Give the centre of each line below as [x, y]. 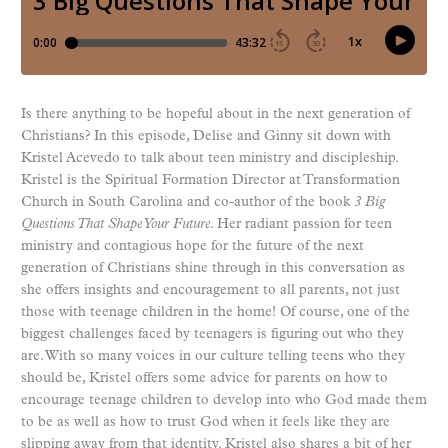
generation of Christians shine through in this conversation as [213, 269]
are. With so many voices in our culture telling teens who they [213, 357]
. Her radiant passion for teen [301, 225]
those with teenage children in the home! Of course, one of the [215, 313]
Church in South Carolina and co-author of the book [187, 203]
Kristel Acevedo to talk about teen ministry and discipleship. [209, 159]
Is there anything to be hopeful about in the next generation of [215, 115]
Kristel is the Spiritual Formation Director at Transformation [210, 181]
